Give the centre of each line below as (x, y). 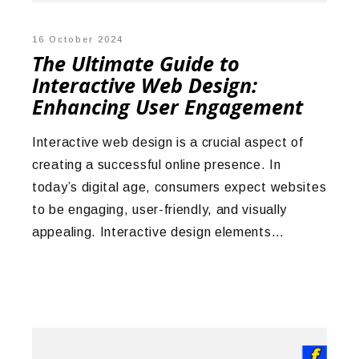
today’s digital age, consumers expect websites (179, 188)
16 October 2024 (78, 39)
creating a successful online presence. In (157, 165)
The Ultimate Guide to (136, 63)
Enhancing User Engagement (167, 106)
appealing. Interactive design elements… (158, 232)
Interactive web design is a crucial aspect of (168, 143)
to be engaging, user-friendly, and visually (160, 210)
